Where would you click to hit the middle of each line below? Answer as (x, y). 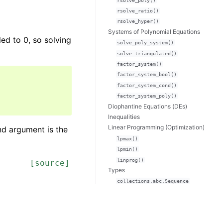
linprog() (130, 160)
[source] (50, 163)
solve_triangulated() (147, 53)
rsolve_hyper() (138, 21)
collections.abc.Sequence (153, 181)
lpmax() (127, 138)
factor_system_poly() (147, 96)
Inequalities (124, 116)
